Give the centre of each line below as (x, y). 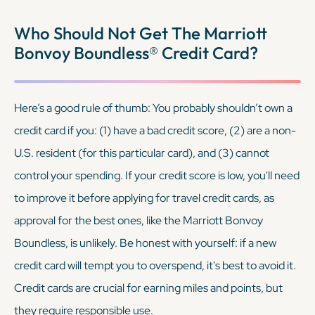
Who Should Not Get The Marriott (141, 33)
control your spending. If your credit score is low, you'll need (157, 175)
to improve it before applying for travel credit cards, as (144, 198)
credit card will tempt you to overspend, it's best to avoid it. (155, 265)
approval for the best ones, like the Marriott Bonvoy (139, 220)
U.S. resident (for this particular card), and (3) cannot (142, 153)
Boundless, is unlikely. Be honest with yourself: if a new (145, 243)
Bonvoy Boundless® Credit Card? (136, 52)
